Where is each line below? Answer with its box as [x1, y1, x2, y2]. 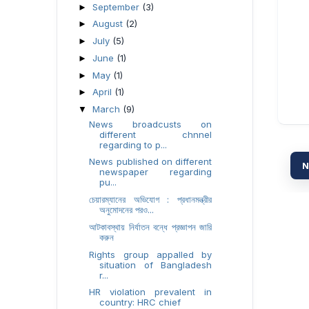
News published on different [89, 156, 212, 168]
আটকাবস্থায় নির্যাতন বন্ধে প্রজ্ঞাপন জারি [89, 221, 212, 232]
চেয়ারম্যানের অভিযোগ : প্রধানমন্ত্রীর [89, 194, 212, 205]
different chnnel [99, 128, 212, 140]
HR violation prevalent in [89, 286, 212, 298]
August [92, 18, 126, 30]
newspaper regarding [99, 166, 212, 178]
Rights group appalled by [89, 248, 212, 260]
